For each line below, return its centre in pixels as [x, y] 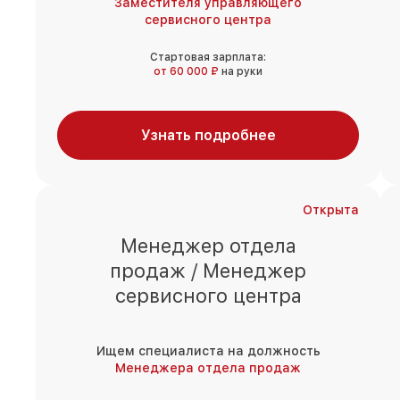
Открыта [331, 210]
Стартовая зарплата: [208, 58]
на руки [242, 72]
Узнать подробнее [208, 136]
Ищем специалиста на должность [208, 351]
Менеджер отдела [208, 246]
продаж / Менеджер [208, 271]
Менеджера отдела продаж [208, 368]
